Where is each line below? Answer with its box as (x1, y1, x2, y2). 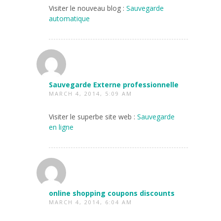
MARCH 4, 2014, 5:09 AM (49, 89, 132, 97)
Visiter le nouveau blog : (49, 3, 126, 13)
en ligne (49, 122, 74, 132)
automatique (49, 13, 90, 23)
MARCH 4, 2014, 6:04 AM (49, 198, 132, 206)
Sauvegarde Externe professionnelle (49, 79, 179, 89)
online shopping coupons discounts (49, 188, 175, 198)
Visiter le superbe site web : (49, 111, 137, 121)
